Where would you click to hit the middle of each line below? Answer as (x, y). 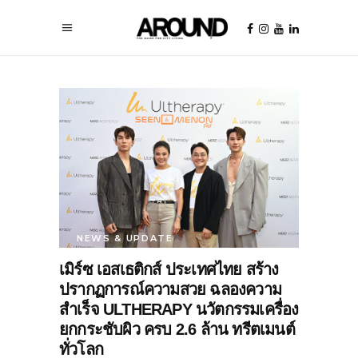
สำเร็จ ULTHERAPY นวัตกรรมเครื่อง (179, 309)
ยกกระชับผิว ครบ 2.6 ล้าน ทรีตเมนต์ (177, 329)
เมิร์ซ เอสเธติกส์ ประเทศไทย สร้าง (169, 269)
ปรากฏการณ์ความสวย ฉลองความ (170, 289)
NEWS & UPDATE (125, 238)
